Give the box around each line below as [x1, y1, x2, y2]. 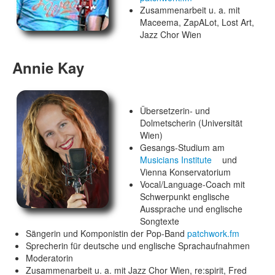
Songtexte [140, 215, 179, 227]
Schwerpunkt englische [140, 190, 230, 203]
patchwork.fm [187, 227, 240, 239]
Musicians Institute [140, 153, 212, 166]
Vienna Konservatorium [140, 166, 231, 178]
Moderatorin [26, 252, 74, 264]
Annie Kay [12, 57, 84, 78]
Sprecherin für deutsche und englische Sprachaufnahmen [26, 239, 250, 252]
